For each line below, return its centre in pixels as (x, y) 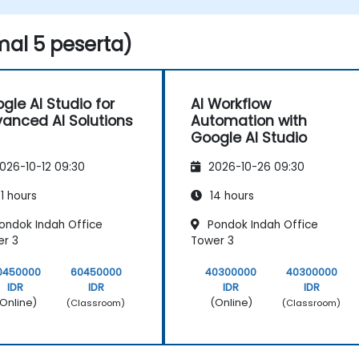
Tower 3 (212, 241)
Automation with (249, 121)
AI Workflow (231, 104)
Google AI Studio (249, 138)
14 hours (230, 196)
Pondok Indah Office (261, 225)
